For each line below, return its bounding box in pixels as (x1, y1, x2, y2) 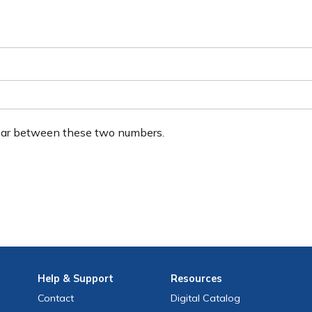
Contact (37, 292, 74, 305)
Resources (171, 272, 223, 286)
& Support (59, 272, 114, 286)
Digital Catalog (171, 292, 241, 305)
